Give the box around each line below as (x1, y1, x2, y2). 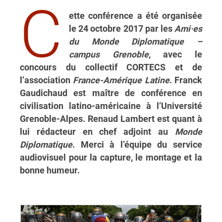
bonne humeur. (20, 166, 80, 176)
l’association (20, 75, 73, 86)
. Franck (169, 75, 203, 86)
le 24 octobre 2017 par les (69, 24, 174, 34)
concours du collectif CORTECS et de (20, 62, 202, 73)
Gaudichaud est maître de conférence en (20, 88, 202, 99)
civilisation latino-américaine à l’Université (20, 101, 202, 111)
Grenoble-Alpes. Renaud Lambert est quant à (20, 114, 202, 124)
